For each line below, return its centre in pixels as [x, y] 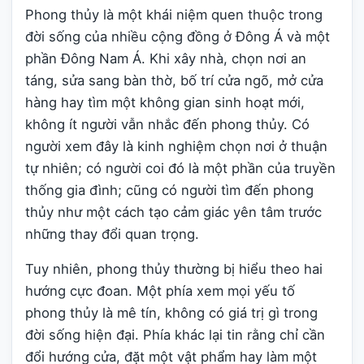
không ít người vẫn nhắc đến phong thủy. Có [167, 124]
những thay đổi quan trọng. [112, 234]
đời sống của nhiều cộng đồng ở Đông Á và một [178, 36]
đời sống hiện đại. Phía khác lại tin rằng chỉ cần [175, 335]
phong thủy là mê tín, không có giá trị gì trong [171, 313]
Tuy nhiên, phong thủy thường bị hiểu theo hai [174, 269]
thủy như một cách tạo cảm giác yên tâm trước [173, 212]
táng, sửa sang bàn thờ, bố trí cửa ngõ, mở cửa [174, 80]
